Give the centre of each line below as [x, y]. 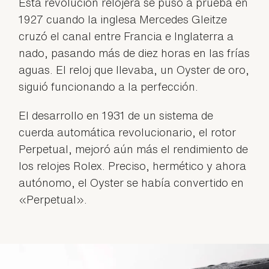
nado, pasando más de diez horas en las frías [134, 53]
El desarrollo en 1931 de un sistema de [116, 115]
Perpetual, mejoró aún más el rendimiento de [134, 149]
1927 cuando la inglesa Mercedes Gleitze [123, 19]
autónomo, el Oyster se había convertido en [131, 182]
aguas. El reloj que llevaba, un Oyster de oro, [134, 69]
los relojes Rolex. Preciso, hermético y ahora [133, 165]
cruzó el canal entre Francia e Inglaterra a [126, 36]
